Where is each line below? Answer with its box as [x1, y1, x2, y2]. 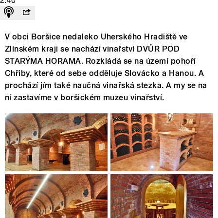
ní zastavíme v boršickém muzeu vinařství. [5, 93, 164, 103]
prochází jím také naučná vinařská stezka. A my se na [5, 81, 207, 91]
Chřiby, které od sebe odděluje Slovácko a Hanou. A [5, 69, 204, 78]
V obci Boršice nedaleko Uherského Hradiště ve [5, 32, 188, 42]
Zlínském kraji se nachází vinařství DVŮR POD [5, 44, 180, 54]
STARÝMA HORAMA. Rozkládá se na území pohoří [5, 56, 196, 66]
